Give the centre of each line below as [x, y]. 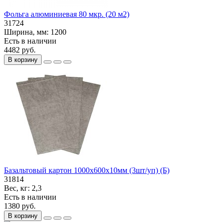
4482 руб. [20, 50]
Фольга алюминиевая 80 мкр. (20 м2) [67, 14]
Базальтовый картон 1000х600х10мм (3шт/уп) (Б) [87, 170]
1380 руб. [20, 206]
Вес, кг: [18, 188]
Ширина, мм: [27, 32]
